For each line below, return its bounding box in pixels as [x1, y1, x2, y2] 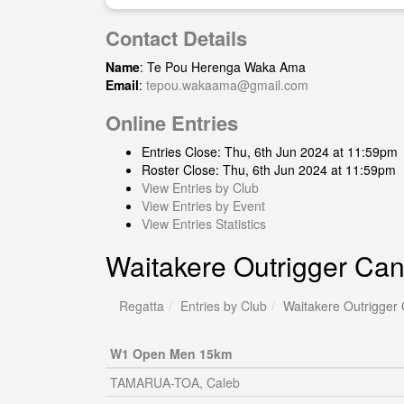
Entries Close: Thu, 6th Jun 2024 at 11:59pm [142, 142, 398, 161]
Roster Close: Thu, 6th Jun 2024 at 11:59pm [142, 161, 396, 179]
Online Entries [106, 108, 238, 137]
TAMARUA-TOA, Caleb [110, 373, 240, 391]
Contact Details [106, 23, 247, 52]
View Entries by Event [142, 197, 265, 215]
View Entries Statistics [142, 215, 266, 233]
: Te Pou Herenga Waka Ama [140, 58, 306, 76]
